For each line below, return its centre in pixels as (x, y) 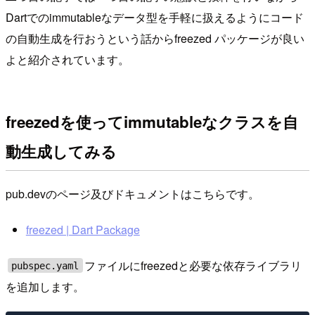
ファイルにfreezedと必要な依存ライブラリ (193, 265)
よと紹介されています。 (67, 60)
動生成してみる (61, 151)
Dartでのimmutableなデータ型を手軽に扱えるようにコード (155, 18)
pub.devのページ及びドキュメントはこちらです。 (133, 193)
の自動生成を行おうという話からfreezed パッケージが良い (155, 39)
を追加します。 (45, 286)
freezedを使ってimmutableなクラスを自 (152, 121)
